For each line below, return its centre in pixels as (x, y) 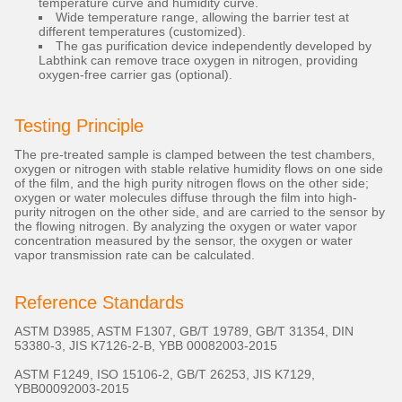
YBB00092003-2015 (72, 389)
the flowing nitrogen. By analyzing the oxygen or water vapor (186, 227)
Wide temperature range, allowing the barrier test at (202, 17)
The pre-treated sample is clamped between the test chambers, (195, 155)
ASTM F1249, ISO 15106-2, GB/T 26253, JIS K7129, (165, 375)
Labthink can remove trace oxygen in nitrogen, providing (198, 61)
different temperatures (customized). (142, 32)
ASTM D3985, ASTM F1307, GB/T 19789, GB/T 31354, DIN (184, 332)
